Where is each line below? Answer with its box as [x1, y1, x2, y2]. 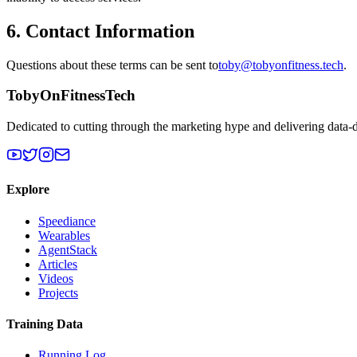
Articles [38, 257, 77, 271]
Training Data [6, 316, 83, 331]
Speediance [38, 214, 96, 228]
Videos [38, 271, 73, 285]
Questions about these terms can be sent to [6, 57, 218, 72]
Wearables [38, 228, 90, 242]
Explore [6, 182, 49, 197]
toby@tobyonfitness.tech [218, 57, 343, 72]
